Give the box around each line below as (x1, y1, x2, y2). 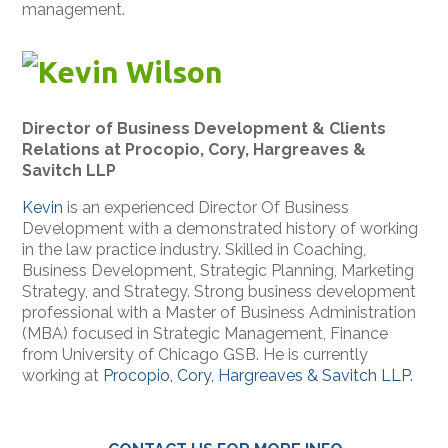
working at (22, 366, 104, 386)
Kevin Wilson (38, 55, 238, 90)
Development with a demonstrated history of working (22, 219, 419, 239)
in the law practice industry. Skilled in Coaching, (22, 240, 367, 260)
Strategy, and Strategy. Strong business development (22, 282, 417, 302)
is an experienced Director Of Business (63, 198, 350, 218)
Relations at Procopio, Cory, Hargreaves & (22, 140, 367, 160)
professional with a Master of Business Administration (22, 303, 417, 323)
